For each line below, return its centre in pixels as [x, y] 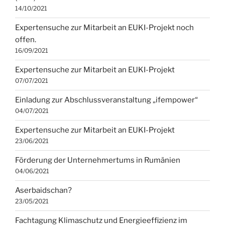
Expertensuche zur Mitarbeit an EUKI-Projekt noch [104, 28]
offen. [26, 40]
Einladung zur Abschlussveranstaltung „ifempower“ [106, 100]
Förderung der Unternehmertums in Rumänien [98, 160]
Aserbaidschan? [43, 191]
